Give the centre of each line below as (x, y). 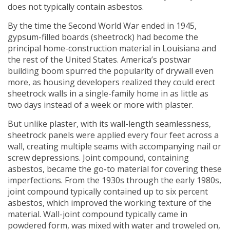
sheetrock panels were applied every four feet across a (113, 135)
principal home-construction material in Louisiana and (112, 49)
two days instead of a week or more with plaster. (101, 105)
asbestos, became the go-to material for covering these (115, 169)
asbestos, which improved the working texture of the (110, 203)
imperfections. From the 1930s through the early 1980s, (114, 180)
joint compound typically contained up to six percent (108, 192)
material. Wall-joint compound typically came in (98, 214)
